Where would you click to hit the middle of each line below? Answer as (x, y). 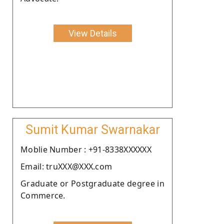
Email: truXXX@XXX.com (66, 166)
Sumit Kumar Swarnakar (92, 129)
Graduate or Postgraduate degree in (92, 183)
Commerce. (43, 195)
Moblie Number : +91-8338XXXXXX (86, 149)
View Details (92, 33)
